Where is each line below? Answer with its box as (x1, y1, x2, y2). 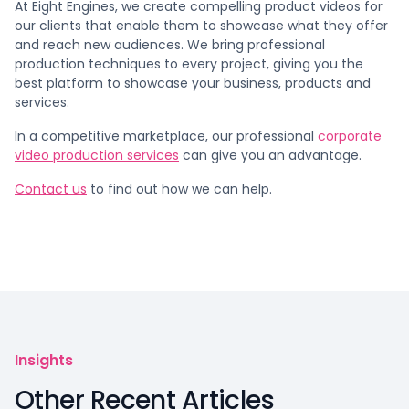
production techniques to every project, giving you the (15, 55, 363, 73)
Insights (15, 350, 73, 371)
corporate (318, 127, 382, 145)
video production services (15, 146, 179, 164)
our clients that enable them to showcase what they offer (15, 16, 388, 35)
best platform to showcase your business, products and (15, 74, 371, 92)
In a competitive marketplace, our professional (15, 127, 318, 145)
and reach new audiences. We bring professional (15, 36, 325, 54)
